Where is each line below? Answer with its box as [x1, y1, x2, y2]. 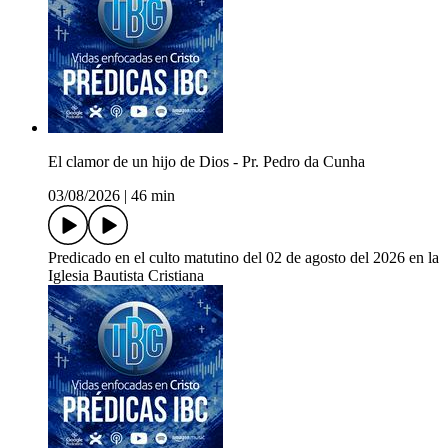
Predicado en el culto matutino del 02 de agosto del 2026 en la [48, 249, 439, 267]
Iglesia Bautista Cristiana [48, 267, 204, 285]
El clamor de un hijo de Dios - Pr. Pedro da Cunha [48, 153, 365, 171]
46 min [131, 187, 175, 205]
